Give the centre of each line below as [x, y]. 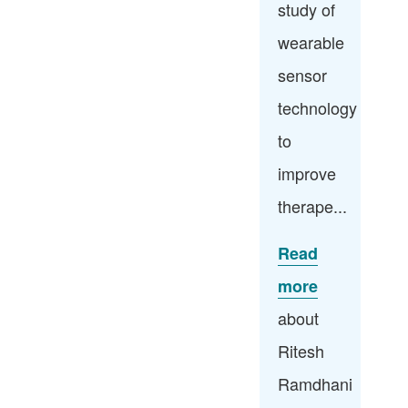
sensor [303, 74]
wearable [311, 41]
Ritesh [301, 350]
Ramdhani [316, 383]
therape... [313, 205]
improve [307, 173]
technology [318, 107]
